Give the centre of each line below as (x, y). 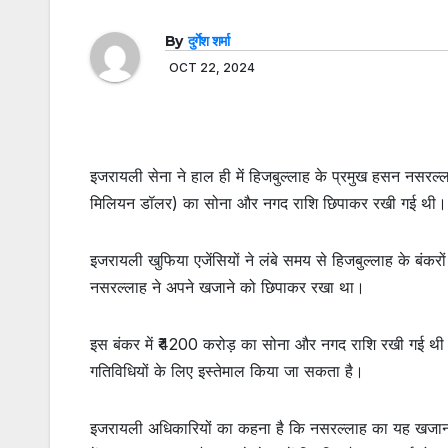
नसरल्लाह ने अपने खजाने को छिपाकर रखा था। (227, 286)
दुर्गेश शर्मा (208, 40)
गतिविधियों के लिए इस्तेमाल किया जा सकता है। (227, 370)
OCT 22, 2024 (212, 67)
